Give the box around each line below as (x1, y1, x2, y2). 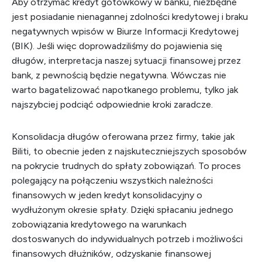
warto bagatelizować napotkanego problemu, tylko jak (12, 84, 238, 95)
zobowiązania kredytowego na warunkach (12, 219, 187, 230)
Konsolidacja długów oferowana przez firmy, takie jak (12, 131, 235, 142)
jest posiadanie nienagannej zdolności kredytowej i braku (12, 11, 248, 22)
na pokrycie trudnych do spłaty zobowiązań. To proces (12, 160, 241, 171)
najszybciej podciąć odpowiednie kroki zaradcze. (12, 99, 213, 110)
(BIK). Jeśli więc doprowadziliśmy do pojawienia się (12, 40, 222, 51)
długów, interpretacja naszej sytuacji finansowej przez (12, 55, 241, 66)
